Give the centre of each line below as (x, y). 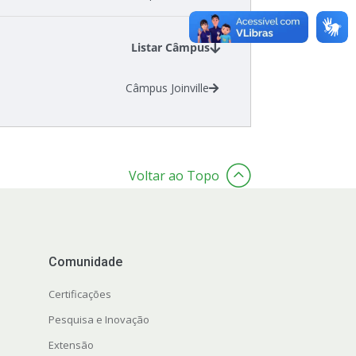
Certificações (79, 294)
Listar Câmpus (170, 48)
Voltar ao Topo (174, 176)
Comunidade (85, 262)
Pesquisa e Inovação (99, 320)
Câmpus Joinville (168, 88)
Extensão (71, 345)
